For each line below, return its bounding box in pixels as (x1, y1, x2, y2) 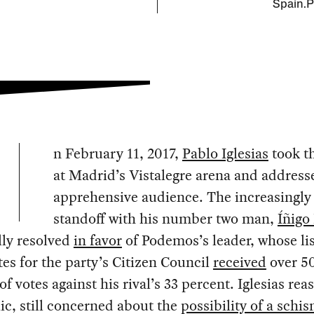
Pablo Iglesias (182, 143, 268, 165)
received (212, 252, 266, 273)
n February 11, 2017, (53, 143, 182, 165)
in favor (73, 230, 122, 252)
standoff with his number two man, (53, 208, 278, 230)
